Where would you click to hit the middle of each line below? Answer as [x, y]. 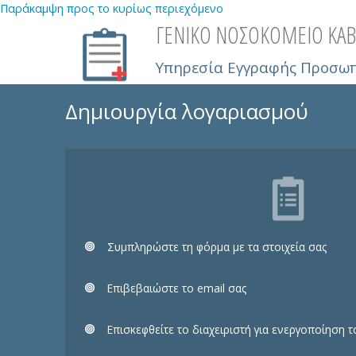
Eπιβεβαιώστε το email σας [176, 288]
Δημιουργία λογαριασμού [187, 111]
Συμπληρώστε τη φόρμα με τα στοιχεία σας [217, 246]
